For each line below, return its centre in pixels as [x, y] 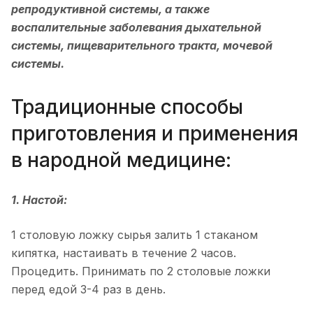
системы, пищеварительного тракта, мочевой [142, 45]
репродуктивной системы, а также [110, 9]
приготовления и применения [155, 133]
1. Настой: [39, 199]
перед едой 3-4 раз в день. [88, 289]
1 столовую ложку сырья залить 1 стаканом [134, 234]
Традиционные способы [127, 107]
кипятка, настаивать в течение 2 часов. [124, 253]
